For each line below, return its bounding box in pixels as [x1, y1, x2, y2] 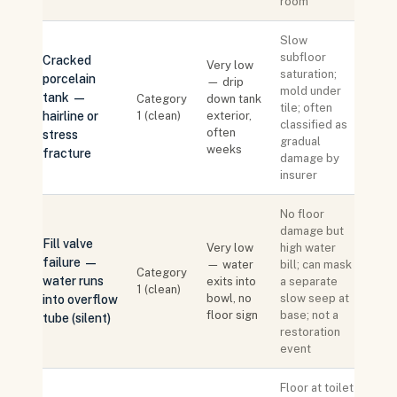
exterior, [206, 109, 252, 122]
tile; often [280, 101, 332, 114]
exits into [206, 275, 256, 288]
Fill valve [43, 237, 93, 251]
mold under [280, 84, 341, 97]
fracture [43, 146, 91, 160]
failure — [43, 255, 98, 269]
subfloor [280, 51, 326, 64]
